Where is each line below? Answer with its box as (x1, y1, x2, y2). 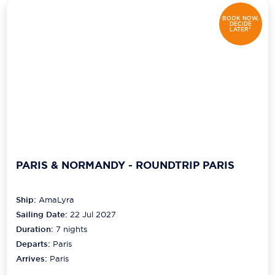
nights (61, 224, 88, 234)
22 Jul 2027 (70, 209, 117, 220)
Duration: (16, 224, 56, 235)
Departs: (16, 239, 53, 250)
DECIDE (229, 20, 252, 28)
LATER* (230, 25, 252, 33)
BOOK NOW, (222, 14, 259, 22)
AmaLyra (39, 195, 75, 205)
